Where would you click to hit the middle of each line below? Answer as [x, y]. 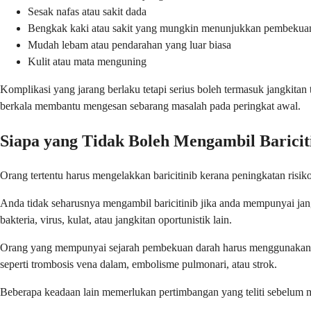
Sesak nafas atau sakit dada [87, 12]
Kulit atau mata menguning [87, 62]
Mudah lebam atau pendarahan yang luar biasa [129, 45]
